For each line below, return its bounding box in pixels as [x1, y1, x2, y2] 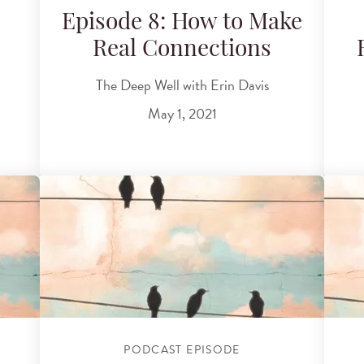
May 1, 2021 [147, 102, 217, 125]
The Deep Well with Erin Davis [95, 73, 269, 96]
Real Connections [93, 39, 271, 63]
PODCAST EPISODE [123, 341, 240, 358]
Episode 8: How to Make [62, 12, 302, 36]
